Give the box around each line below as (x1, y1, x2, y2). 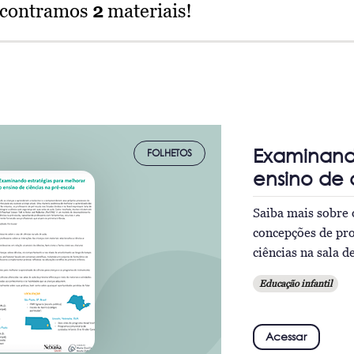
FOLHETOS (146, 147, 192, 159)
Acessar (265, 330, 307, 343)
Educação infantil (258, 277, 332, 289)
